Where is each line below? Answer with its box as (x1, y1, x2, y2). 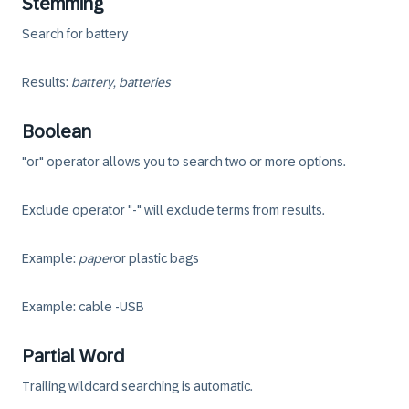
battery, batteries (71, 75, 171, 89)
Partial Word (22, 346, 124, 366)
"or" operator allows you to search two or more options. (22, 154, 346, 169)
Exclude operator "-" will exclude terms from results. (22, 203, 325, 217)
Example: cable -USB (22, 299, 144, 314)
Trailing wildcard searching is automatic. (22, 379, 253, 393)
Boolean (22, 121, 91, 142)
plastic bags (126, 251, 199, 266)
